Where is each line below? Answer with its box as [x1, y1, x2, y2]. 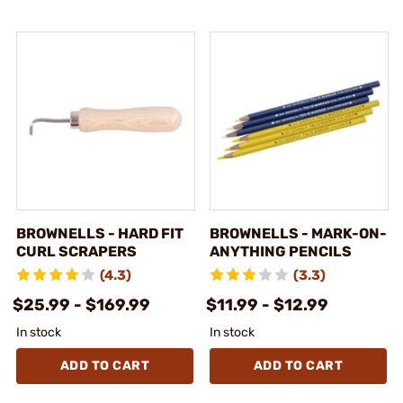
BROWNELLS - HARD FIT [16, 224, 184, 242]
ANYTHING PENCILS [210, 242, 352, 260]
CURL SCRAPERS [16, 242, 137, 260]
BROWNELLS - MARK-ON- [210, 224, 387, 242]
